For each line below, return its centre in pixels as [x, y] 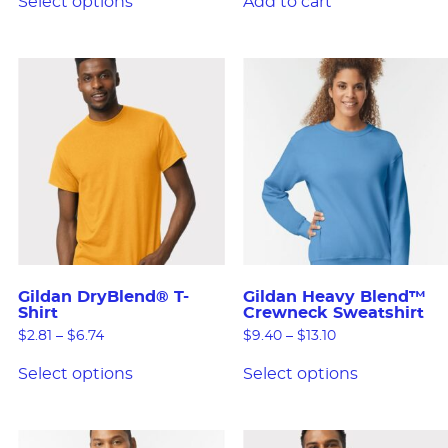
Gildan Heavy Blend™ [334, 297]
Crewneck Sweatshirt [333, 313]
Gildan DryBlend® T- [103, 297]
